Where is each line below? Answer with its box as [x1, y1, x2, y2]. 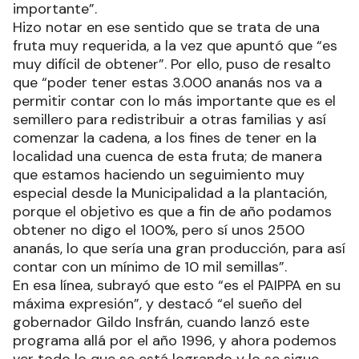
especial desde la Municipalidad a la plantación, [13, 184, 327, 204]
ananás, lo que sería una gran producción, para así [13, 239, 345, 259]
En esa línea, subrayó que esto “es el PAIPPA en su [13, 276, 341, 296]
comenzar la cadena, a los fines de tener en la [13, 128, 317, 148]
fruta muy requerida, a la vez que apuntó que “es [13, 36, 337, 56]
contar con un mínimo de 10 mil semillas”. [13, 257, 287, 277]
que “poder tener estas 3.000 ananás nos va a [13, 73, 322, 93]
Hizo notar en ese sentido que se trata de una [13, 18, 320, 38]
